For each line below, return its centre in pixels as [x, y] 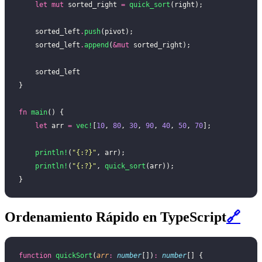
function [35, 255]
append [96, 45]
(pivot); [117, 32]
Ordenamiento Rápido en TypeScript [116, 217]
